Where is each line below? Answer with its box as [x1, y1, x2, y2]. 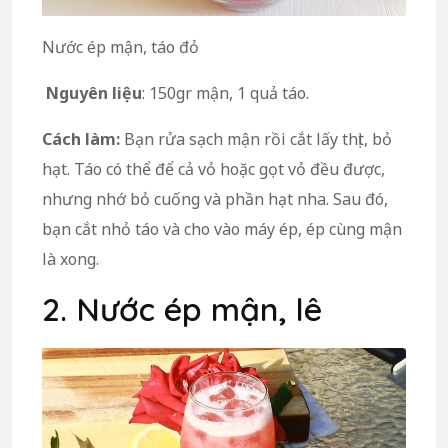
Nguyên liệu [46, 81, 142, 104]
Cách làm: [42, 127, 120, 150]
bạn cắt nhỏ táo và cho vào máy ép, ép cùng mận [42, 217, 402, 240]
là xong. [42, 247, 99, 270]
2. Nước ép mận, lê [42, 288, 322, 329]
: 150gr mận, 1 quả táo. [142, 81, 309, 104]
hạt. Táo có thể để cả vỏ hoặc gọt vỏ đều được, [42, 157, 385, 180]
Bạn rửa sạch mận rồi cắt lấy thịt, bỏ [120, 127, 392, 150]
